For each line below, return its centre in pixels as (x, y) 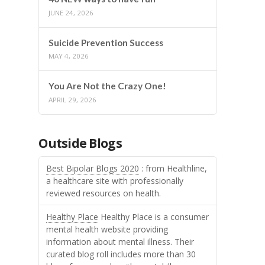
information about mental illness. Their (120, 242)
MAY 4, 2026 (69, 56)
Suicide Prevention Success (106, 42)
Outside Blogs (80, 143)
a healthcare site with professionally (115, 180)
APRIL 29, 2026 (73, 99)
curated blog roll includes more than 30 (121, 254)
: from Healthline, (173, 168)
